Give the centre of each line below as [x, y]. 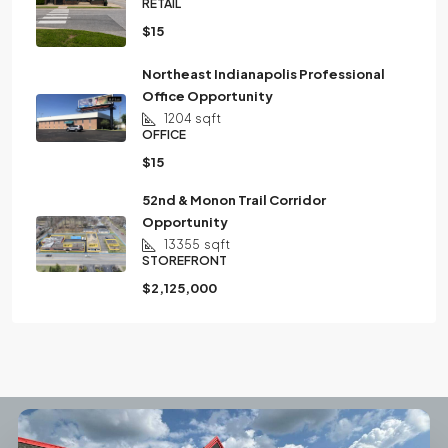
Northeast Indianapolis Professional [263, 74]
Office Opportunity [207, 96]
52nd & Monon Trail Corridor [234, 200]
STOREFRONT [184, 260]
